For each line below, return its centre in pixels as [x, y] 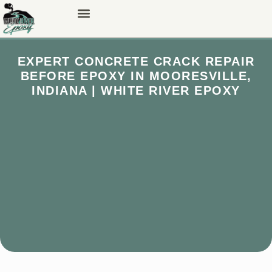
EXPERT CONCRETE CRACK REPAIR [136, 61]
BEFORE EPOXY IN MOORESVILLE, [136, 76]
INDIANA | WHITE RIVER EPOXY [136, 90]
